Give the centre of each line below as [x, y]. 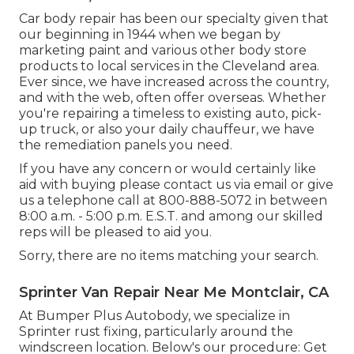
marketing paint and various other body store [163, 50]
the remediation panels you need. [126, 145]
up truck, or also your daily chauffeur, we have [167, 129]
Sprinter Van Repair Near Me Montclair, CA [174, 292]
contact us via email [226, 184]
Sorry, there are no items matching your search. [169, 255]
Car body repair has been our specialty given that [174, 18]
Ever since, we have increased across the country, [174, 81]
